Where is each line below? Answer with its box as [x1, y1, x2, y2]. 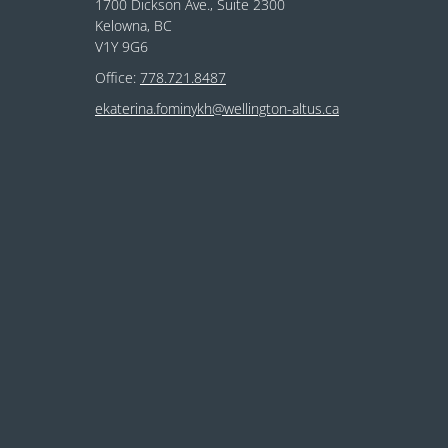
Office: [95, 68, 140, 88]
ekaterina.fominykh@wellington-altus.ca [95, 99, 339, 119]
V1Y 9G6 [95, 37, 148, 57]
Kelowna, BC [95, 16, 172, 36]
